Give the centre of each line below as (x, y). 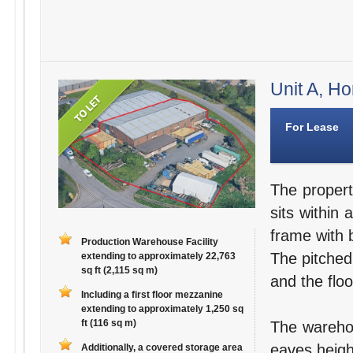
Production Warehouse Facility (149, 242)
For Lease (312, 127)
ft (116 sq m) (108, 323)
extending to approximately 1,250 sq (162, 309)
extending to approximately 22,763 (158, 256)
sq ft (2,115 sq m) (119, 271)
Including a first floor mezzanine (152, 295)
